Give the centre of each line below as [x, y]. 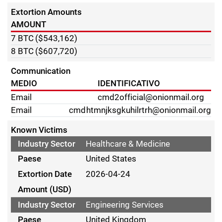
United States [111, 159]
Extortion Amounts [47, 12]
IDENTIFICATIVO [129, 83]
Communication [41, 71]
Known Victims [39, 130]
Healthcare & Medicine [128, 143]
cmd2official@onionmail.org [151, 97]
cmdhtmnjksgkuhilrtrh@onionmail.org [140, 110]
